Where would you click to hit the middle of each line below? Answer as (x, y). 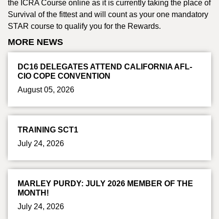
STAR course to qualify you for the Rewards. (84, 26)
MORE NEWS (35, 42)
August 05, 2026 (46, 90)
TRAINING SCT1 (48, 130)
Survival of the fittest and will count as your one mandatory (108, 14)
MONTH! (33, 193)
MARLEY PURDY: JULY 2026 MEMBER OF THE (105, 184)
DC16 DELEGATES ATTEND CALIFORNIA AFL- (105, 67)
